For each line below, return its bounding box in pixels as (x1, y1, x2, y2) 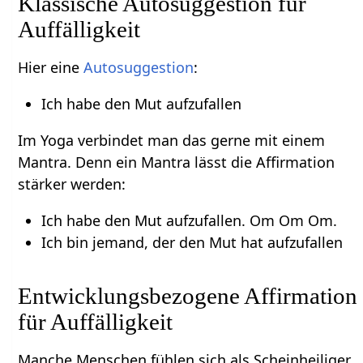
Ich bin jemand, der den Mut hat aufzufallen (41, 232, 343, 252)
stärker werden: (18, 173, 126, 194)
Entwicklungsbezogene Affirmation (18, 282, 358, 309)
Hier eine (18, 57, 84, 77)
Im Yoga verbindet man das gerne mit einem (18, 130, 326, 150)
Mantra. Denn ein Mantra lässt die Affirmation (18, 152, 335, 172)
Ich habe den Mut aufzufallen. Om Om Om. (41, 210, 337, 230)
